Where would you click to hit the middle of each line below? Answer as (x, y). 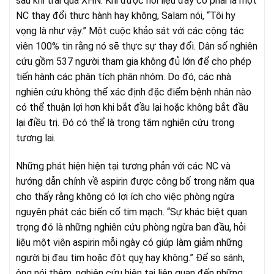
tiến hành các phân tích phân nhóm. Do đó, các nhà (124, 77)
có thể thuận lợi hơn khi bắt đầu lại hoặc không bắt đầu (132, 108)
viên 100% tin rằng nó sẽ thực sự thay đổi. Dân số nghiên (137, 46)
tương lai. (36, 138)
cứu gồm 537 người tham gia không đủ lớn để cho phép (134, 62)
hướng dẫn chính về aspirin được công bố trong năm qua (135, 181)
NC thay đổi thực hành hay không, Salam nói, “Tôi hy (126, 16)
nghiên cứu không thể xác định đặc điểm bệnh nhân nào (134, 92)
